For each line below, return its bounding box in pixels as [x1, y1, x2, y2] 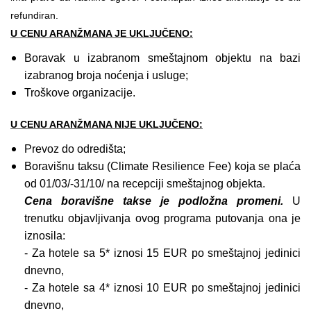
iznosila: [24, 229, 65, 242]
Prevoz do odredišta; [24, 142, 126, 155]
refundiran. [10, 9, 58, 21]
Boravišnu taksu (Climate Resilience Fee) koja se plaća [24, 160, 301, 172]
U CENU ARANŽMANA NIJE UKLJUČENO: [10, 118, 203, 130]
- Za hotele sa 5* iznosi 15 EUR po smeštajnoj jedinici [24, 246, 301, 259]
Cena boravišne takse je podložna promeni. [24, 194, 283, 207]
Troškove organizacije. [24, 86, 135, 99]
